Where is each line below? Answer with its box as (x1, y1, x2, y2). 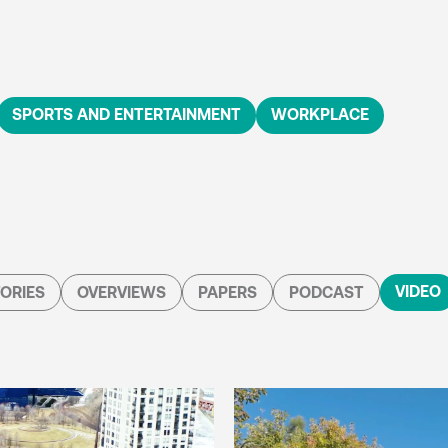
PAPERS (198, 283, 257, 302)
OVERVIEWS (77, 283, 166, 302)
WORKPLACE (271, 105, 369, 124)
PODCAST (289, 283, 364, 302)
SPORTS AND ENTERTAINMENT (12, 105, 241, 124)
